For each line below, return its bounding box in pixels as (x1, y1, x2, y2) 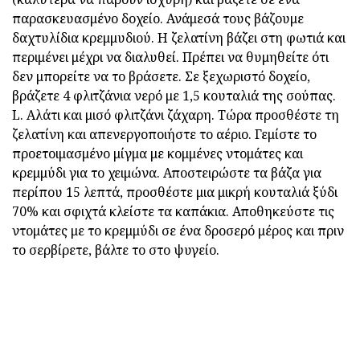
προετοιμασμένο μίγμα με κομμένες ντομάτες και (12, 144, 303, 162)
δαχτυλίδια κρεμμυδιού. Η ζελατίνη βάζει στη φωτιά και (12, 28, 346, 47)
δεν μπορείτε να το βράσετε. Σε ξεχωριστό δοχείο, (12, 67, 310, 85)
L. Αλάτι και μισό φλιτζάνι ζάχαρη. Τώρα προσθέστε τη (12, 105, 339, 124)
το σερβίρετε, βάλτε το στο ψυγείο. (12, 240, 219, 259)
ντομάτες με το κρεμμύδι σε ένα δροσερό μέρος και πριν (12, 221, 344, 239)
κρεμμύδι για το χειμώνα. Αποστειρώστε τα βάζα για (12, 163, 321, 182)
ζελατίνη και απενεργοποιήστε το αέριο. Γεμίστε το (12, 125, 317, 143)
